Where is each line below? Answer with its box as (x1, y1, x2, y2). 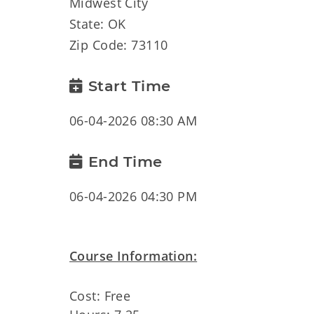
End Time (88, 153, 163, 170)
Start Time (88, 77, 171, 95)
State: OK (69, 15, 126, 32)
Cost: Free (69, 287, 131, 304)
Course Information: (69, 247, 198, 264)
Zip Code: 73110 (69, 36, 168, 53)
